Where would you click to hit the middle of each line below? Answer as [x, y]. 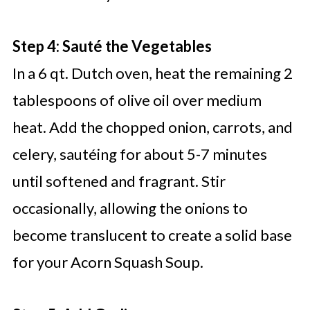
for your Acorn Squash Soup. [108, 262]
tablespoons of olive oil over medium [137, 100]
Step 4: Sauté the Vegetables [112, 46]
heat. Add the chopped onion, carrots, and [152, 127]
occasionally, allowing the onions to [130, 208]
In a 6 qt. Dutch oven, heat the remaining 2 [152, 73]
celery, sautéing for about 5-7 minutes [139, 154]
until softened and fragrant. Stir [119, 181]
